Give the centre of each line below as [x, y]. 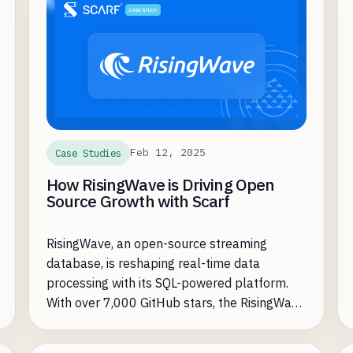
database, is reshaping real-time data [153, 263]
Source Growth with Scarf [138, 201]
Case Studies [88, 152]
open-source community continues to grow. [169, 322]
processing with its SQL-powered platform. [167, 282]
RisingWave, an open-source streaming [156, 243]
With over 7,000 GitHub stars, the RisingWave [175, 302]
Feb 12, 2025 [167, 153]
